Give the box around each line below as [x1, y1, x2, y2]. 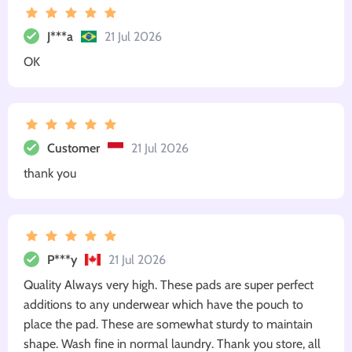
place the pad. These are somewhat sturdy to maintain [24, 317, 313, 332]
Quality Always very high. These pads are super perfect [24, 277, 313, 293]
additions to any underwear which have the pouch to [24, 297, 303, 313]
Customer [47, 140, 100, 156]
